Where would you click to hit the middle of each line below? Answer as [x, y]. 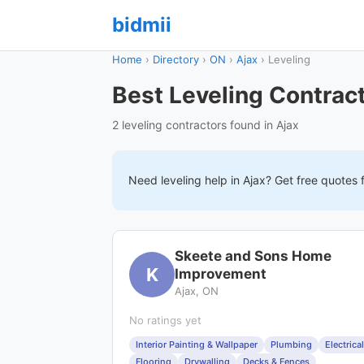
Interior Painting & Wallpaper [197, 344]
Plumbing [291, 344]
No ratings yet [165, 320]
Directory [176, 59]
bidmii [142, 25]
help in [222, 180]
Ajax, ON [197, 291]
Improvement [221, 274]
